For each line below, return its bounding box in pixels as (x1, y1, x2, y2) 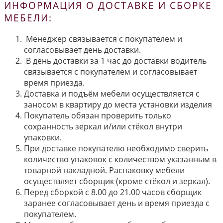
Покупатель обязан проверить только (24, 110, 171, 121)
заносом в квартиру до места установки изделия (24, 99, 212, 110)
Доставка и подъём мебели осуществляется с (24, 88, 200, 99)
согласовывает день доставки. (24, 44, 141, 55)
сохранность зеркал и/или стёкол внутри (24, 120, 182, 132)
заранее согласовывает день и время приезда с (24, 197, 210, 209)
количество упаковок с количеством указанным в (24, 153, 217, 165)
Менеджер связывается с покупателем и (24, 33, 182, 44)
